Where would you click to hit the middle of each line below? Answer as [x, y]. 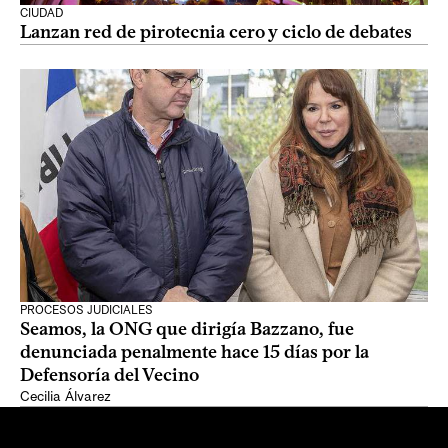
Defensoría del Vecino [109, 375]
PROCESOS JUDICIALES [86, 310]
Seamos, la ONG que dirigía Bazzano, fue [187, 329]
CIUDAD [41, 13]
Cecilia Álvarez [65, 396]
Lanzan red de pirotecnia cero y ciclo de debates [216, 32]
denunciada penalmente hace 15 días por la [194, 352]
